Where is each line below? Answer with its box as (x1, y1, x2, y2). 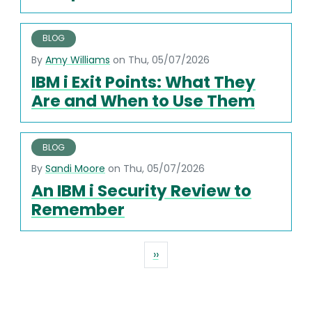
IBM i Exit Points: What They (31, 70, 256, 93)
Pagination (10, 240, 94, 260)
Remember (31, 198, 125, 221)
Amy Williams (45, 52, 110, 67)
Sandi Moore (45, 162, 105, 176)
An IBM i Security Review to (31, 180, 251, 203)
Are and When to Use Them (31, 89, 255, 112)
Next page (157, 246, 214, 263)
